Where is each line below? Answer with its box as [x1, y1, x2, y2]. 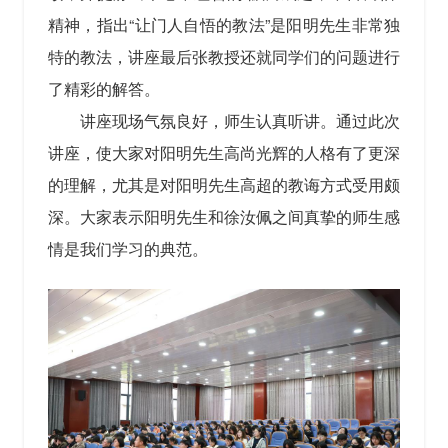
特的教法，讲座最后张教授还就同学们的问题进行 [47, 45, 401, 69]
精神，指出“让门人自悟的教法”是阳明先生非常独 [47, 13, 401, 37]
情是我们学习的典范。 [47, 237, 208, 261]
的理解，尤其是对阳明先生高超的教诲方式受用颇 [47, 173, 401, 197]
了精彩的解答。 [47, 77, 160, 101]
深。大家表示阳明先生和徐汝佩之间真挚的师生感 [47, 205, 401, 229]
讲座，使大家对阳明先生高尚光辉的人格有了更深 [47, 141, 401, 165]
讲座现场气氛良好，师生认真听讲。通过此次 [79, 109, 401, 133]
